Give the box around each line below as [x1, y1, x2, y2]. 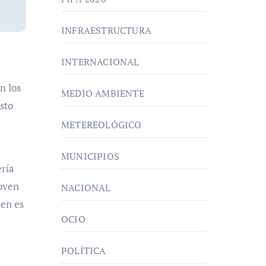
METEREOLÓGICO [61, 118, 142, 131]
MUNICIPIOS [61, 150, 119, 163]
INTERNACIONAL [61, 55, 140, 68]
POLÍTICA [61, 244, 106, 257]
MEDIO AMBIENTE [61, 87, 144, 100]
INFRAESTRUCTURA [61, 24, 151, 37]
